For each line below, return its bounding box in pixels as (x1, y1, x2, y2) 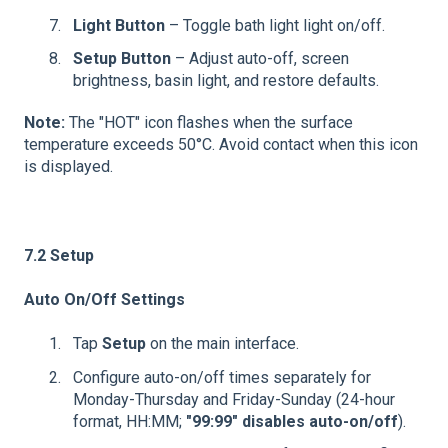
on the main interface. (146, 334, 299, 354)
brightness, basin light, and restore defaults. (73, 70, 379, 90)
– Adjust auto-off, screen (171, 48, 349, 68)
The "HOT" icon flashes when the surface (65, 112, 353, 132)
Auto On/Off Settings (24, 289, 185, 309)
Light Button (73, 15, 165, 35)
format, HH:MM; (73, 411, 186, 431)
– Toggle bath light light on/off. (165, 15, 385, 35)
